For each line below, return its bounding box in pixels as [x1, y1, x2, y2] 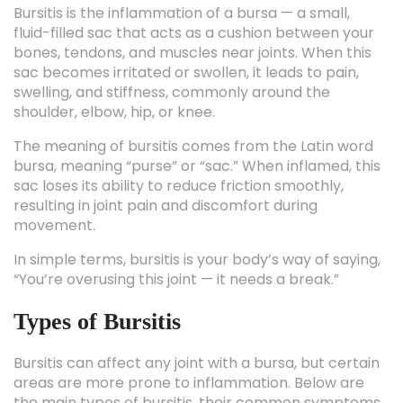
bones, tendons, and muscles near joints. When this [13, 13, 372, 34]
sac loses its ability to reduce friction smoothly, [13, 147, 344, 167]
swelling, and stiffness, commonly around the [13, 53, 330, 74]
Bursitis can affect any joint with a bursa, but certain [13, 324, 380, 345]
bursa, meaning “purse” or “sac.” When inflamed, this [13, 127, 381, 148]
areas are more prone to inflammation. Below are [13, 344, 364, 364]
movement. [13, 186, 95, 207]
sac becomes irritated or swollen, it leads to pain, [13, 33, 359, 54]
